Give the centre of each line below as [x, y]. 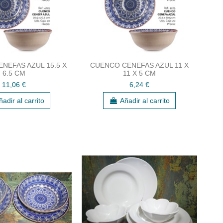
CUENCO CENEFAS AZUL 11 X [139, 65]
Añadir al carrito [145, 100]
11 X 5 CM [139, 73]
